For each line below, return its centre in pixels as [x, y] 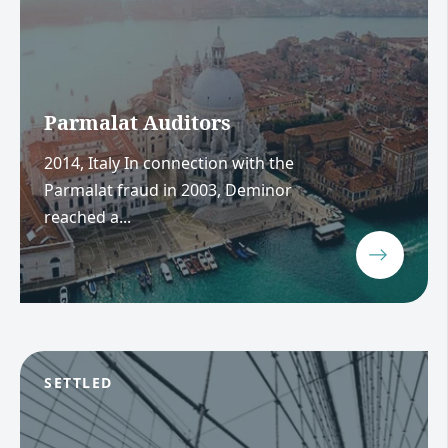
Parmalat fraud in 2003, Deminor [168, 189]
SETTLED [78, 382]
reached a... [87, 216]
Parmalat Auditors [137, 123]
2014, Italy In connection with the [169, 162]
